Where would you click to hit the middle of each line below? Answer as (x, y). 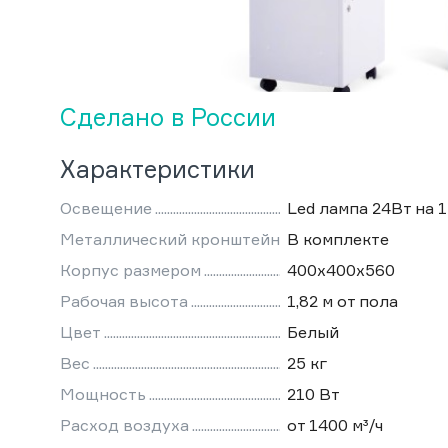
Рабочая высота (124, 301)
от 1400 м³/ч (335, 425)
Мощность (103, 394)
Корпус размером (130, 270)
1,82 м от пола (342, 301)
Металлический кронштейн (170, 239)
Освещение (106, 208)
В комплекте (338, 239)
